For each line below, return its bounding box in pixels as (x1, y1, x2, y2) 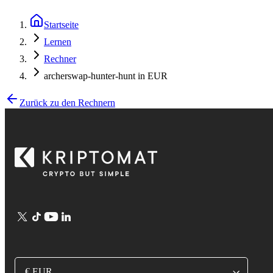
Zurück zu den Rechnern (19, 97, 115, 108)
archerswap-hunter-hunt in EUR (44, 71, 168, 81)
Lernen (44, 37, 71, 47)
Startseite (44, 19, 79, 30)
